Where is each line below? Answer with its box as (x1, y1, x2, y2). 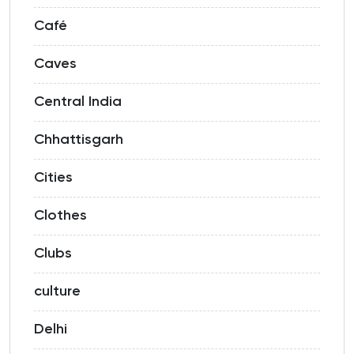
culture (34, 284, 81, 299)
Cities (34, 171, 73, 186)
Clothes (34, 209, 87, 224)
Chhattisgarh (34, 133, 123, 148)
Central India (34, 95, 122, 110)
